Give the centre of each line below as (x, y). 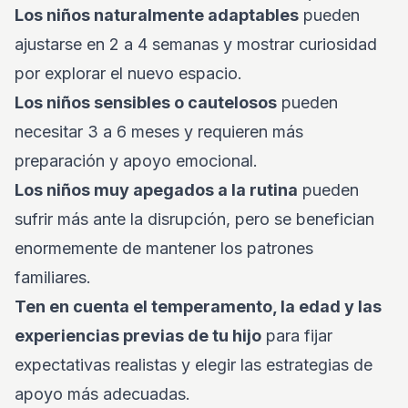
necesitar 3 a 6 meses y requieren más (159, 132)
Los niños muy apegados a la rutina (156, 190)
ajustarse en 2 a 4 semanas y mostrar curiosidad (196, 44)
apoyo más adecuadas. (102, 394)
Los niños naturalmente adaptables (157, 15)
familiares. (53, 277)
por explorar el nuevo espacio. (128, 73)
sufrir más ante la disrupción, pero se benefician (194, 219)
